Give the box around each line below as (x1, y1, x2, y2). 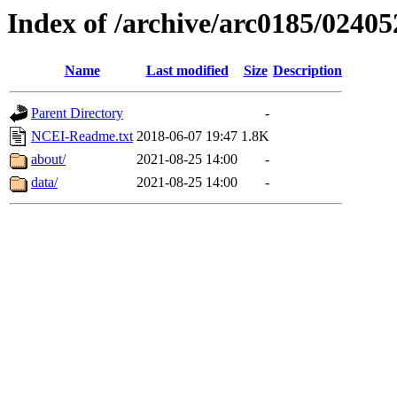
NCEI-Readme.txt (31, 128, 133, 144)
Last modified (145, 63, 229, 79)
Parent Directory (31, 105, 123, 121)
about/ (31, 152, 66, 167)
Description (273, 63, 342, 79)
